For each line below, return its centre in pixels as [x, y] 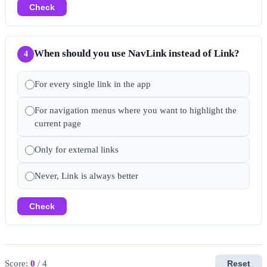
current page [58, 123]
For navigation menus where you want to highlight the [136, 110]
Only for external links [77, 149]
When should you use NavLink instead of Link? [137, 53]
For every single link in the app [93, 84]
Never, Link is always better [86, 176]
